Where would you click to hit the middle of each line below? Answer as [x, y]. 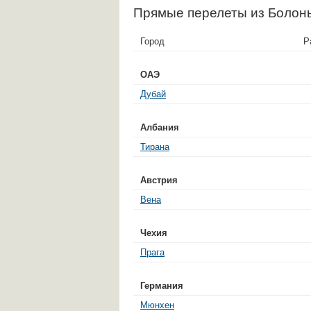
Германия [162, 285]
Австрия [159, 180]
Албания [160, 127]
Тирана [155, 146]
